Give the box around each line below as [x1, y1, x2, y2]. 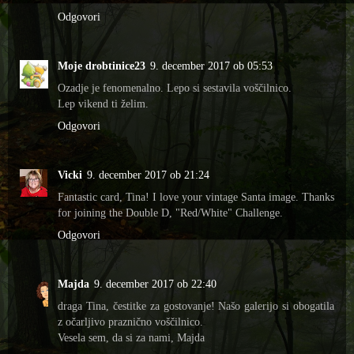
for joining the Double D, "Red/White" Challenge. [58, 206, 283, 220]
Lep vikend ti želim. [58, 97, 149, 111]
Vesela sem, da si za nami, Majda [58, 331, 205, 345]
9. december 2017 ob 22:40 [94, 277, 217, 291]
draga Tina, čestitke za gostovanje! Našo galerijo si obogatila [58, 299, 334, 313]
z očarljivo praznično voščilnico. [58, 315, 203, 329]
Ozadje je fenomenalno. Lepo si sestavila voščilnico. [58, 81, 292, 95]
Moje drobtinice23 [58, 59, 145, 73]
